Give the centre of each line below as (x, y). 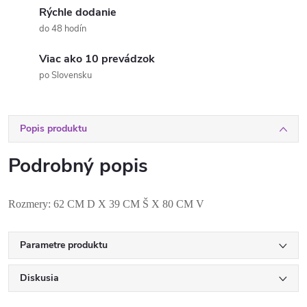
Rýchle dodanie (78, 12)
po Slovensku (65, 75)
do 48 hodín (63, 29)
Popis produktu (53, 128)
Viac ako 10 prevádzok (97, 59)
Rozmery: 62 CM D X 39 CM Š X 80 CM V (106, 204)
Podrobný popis (78, 166)
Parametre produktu (64, 245)
